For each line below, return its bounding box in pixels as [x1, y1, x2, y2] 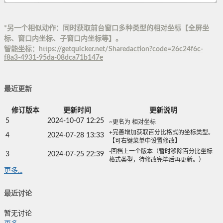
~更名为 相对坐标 [109, 118, 156, 125]
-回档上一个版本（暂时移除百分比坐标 [109, 148, 213, 154]
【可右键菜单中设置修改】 [109, 137, 181, 144]
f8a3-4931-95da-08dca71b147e [4, 54, 103, 62]
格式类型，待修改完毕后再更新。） [109, 156, 205, 163]
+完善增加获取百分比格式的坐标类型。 [109, 129, 214, 135]
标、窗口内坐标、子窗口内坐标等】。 [4, 35, 122, 43]
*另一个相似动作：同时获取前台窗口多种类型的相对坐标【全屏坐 [4, 25, 209, 32]
